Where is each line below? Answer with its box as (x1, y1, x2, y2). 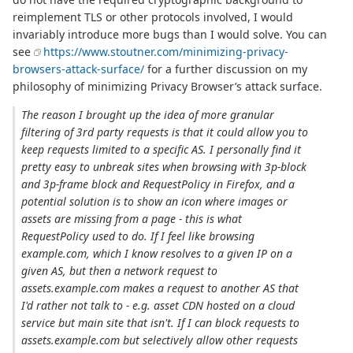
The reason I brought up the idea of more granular (21, 107, 275, 123)
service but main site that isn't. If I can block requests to (21, 315, 300, 331)
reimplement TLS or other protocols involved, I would (13, 9, 293, 25)
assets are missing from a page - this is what (21, 211, 243, 227)
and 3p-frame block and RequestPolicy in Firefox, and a (21, 176, 295, 192)
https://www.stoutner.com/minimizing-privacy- (43, 44, 288, 60)
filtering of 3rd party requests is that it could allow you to (21, 124, 309, 140)
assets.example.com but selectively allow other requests (21, 333, 299, 348)
